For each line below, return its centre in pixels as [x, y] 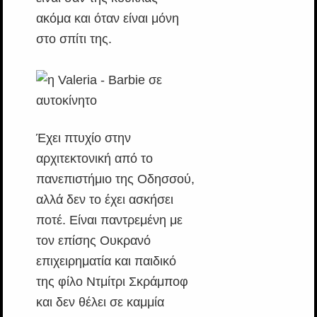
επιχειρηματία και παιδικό [106, 261]
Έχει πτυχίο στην [83, 138]
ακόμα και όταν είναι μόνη [107, 18]
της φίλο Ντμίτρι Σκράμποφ [112, 282]
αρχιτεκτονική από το [94, 158]
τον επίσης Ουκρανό [93, 241]
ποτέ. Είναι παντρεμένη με [109, 220]
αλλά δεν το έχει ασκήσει [104, 200]
